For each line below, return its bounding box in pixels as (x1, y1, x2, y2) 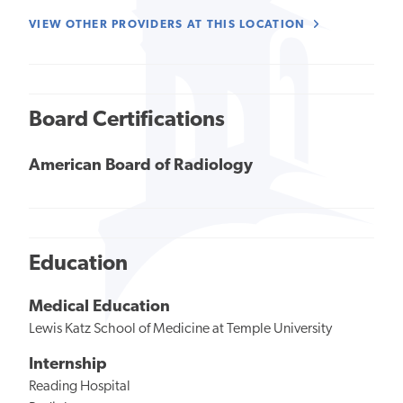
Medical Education (29, 298, 170, 316)
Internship (29, 355, 107, 373)
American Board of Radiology (29, 157, 253, 175)
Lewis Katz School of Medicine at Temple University (29, 321, 332, 336)
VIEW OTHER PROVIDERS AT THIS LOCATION (29, 19, 309, 31)
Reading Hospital (29, 379, 130, 394)
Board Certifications (29, 110, 225, 132)
